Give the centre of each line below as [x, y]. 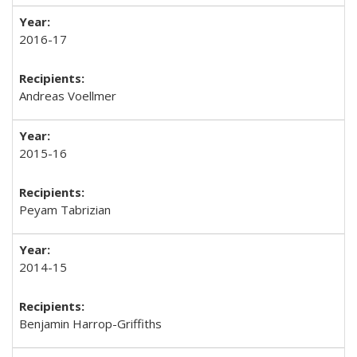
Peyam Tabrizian [65, 210]
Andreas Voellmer [68, 96]
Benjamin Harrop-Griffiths [90, 324]
